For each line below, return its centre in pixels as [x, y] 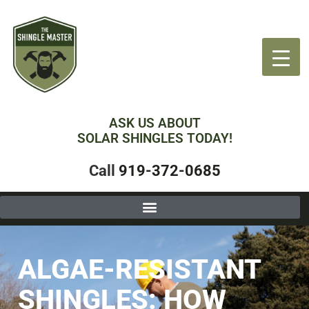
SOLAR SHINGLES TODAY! [154, 138]
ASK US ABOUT [154, 123]
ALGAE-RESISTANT [139, 269]
